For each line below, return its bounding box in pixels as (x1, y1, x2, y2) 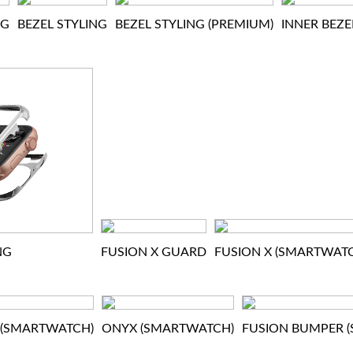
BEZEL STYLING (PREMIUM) (115, 18, 273, 31)
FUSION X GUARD (101, 246, 206, 258)
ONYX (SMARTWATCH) (102, 322, 234, 335)
